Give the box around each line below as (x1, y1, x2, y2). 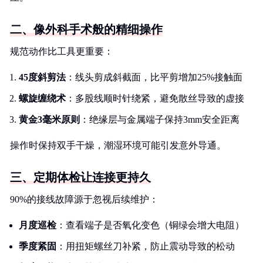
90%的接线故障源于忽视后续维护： (10, 194, 159, 204)
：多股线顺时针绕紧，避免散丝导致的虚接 (66, 93, 244, 103)
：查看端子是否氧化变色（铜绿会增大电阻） (56, 220, 244, 230)
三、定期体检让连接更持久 (10, 171, 151, 184)
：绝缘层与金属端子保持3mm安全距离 (80, 114, 240, 124)
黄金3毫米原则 (19, 114, 80, 124)
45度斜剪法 (19, 72, 66, 82)
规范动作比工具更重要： (10, 46, 113, 56)
